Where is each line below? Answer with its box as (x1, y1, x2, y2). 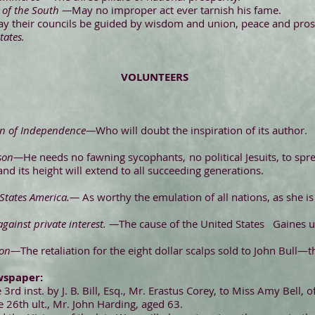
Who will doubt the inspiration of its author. (96, 123, 307, 137)
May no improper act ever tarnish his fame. (72, 3, 281, 17)
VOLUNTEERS (121, 70, 188, 84)
